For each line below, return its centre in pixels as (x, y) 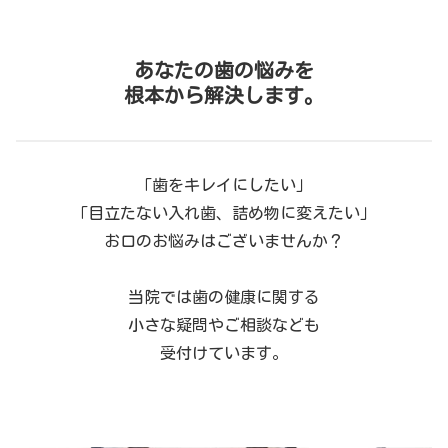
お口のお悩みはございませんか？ (224, 240)
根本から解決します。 (224, 94)
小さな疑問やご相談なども (224, 324)
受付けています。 (224, 352)
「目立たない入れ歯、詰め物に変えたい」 (224, 212)
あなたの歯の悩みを (224, 69)
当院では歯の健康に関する (224, 296)
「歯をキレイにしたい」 (224, 184)
